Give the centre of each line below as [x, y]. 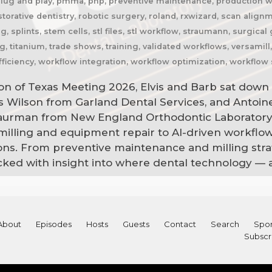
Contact [180, 224]
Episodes [53, 224]
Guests [136, 224]
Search [225, 224]
